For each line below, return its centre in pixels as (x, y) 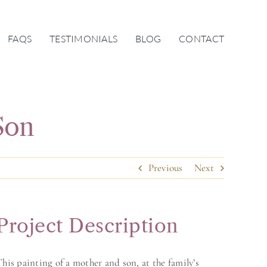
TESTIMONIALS (84, 39)
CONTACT (202, 39)
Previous (165, 167)
